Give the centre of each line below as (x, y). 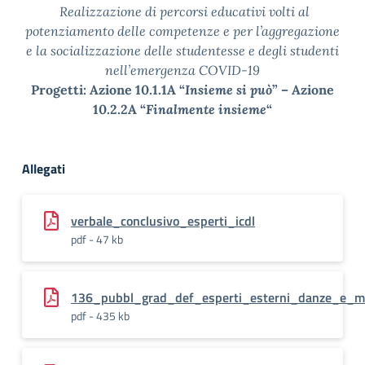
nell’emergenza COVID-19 (182, 70)
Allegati (44, 169)
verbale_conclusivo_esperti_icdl (163, 221)
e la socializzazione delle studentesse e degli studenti (182, 51)
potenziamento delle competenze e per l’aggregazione (182, 31)
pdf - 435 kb (100, 316)
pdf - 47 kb (97, 239)
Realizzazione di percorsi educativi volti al (184, 11)
